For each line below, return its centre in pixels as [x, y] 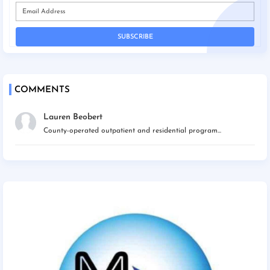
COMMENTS [42, 90]
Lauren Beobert [73, 118]
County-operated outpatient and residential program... [132, 131]
